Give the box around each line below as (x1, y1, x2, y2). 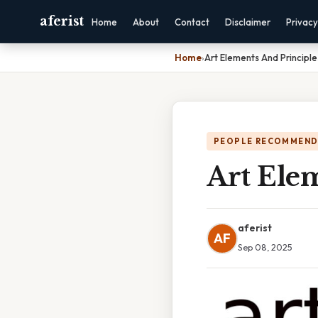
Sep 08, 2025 (238, 241, 292, 253)
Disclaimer (224, 16, 270, 28)
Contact (174, 16, 209, 28)
